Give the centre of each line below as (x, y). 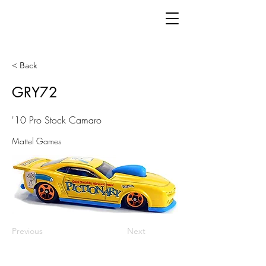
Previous (27, 231)
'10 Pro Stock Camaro (57, 120)
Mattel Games (37, 141)
